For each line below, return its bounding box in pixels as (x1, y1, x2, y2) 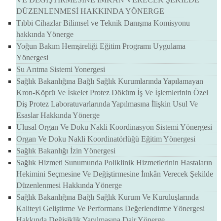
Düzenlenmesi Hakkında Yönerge (16, 181, 122, 190)
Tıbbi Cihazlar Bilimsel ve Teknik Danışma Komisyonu (16, 19, 190, 28)
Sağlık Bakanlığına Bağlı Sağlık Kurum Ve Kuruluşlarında (16, 193, 199, 202)
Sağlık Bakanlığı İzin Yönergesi (16, 147, 115, 155)
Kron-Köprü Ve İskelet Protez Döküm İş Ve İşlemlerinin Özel (16, 88, 208, 97)
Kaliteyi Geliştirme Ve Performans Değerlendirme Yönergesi (16, 204, 205, 213)
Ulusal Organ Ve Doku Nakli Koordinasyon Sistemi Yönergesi (16, 123, 212, 132)
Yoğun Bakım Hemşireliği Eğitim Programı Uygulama (16, 42, 185, 51)
